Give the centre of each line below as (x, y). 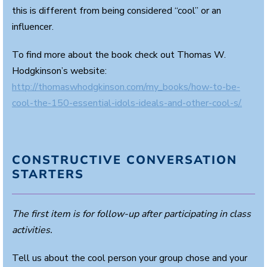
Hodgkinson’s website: (59, 71)
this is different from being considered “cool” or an (117, 11)
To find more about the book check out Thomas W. (119, 55)
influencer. (33, 27)
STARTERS (48, 175)
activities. (32, 230)
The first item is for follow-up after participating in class (131, 214)
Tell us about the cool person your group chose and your (130, 258)
